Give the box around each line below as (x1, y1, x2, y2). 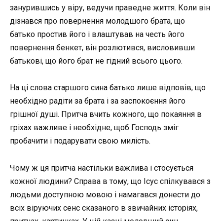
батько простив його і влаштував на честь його (10, 30, 184, 39)
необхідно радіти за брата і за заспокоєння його (10, 96, 185, 106)
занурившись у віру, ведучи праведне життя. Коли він (10, 3, 210, 13)
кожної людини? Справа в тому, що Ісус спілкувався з (10, 176, 211, 186)
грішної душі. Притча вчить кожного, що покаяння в (10, 110, 202, 119)
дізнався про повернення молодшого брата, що (10, 16, 185, 26)
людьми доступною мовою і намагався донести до (10, 189, 200, 199)
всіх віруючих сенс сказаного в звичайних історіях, (10, 203, 198, 213)
